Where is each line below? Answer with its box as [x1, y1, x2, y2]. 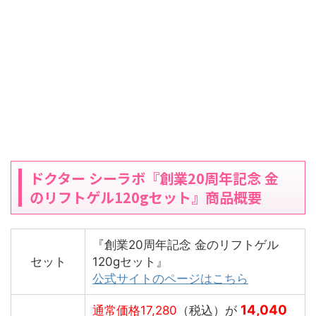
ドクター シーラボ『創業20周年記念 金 [30, 168, 279, 189]
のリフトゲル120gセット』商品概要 [30, 187, 262, 208]
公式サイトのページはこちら [92, 272, 248, 286]
